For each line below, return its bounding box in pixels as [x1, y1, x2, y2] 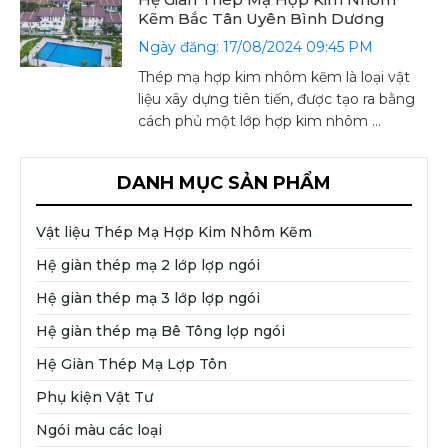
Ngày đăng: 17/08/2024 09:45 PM [138, 38, 374, 56]
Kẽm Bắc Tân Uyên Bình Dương [138, 9, 386, 28]
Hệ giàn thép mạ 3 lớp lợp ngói [36, 289, 260, 307]
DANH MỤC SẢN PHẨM [117, 172, 331, 194]
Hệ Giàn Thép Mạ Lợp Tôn [36, 355, 227, 373]
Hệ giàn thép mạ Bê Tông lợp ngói [36, 322, 285, 340]
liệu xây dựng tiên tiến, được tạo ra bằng [138, 90, 416, 108]
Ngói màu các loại [36, 421, 162, 439]
